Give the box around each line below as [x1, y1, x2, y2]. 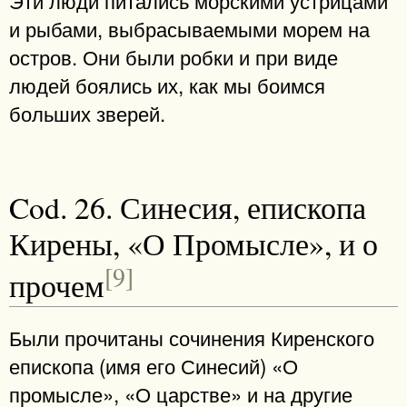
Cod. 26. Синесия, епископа [9, 186, 366, 227]
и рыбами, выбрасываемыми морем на [9, 14, 370, 44]
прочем [9, 264, 104, 305]
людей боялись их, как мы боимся [9, 70, 325, 100]
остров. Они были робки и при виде [9, 42, 338, 72]
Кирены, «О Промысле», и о [9, 223, 378, 263]
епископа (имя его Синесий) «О [9, 350, 298, 380]
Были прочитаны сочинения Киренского [9, 322, 374, 352]
